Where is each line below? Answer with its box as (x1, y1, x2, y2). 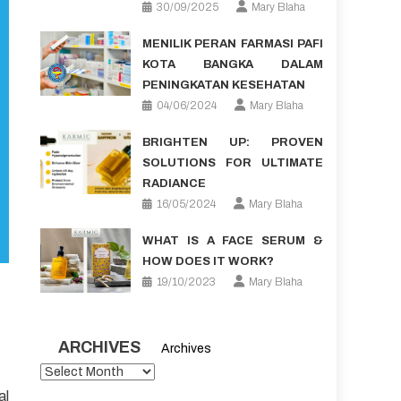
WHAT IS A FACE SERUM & (141, 235, 323, 247)
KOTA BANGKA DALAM (141, 58, 323, 71)
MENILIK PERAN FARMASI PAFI (141, 38, 323, 50)
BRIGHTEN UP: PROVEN (141, 136, 323, 149)
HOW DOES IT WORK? (141, 255, 274, 268)
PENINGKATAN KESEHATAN (141, 79, 305, 91)
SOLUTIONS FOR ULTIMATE (141, 157, 323, 169)
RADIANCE (141, 177, 206, 190)
